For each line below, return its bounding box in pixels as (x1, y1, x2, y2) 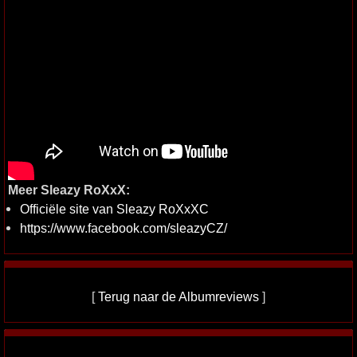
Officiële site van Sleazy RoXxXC (20, 201, 209, 216)
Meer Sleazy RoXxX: (8, 182, 130, 197)
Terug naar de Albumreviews (98, 288, 259, 304)
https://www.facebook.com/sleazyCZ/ (20, 220, 227, 235)
